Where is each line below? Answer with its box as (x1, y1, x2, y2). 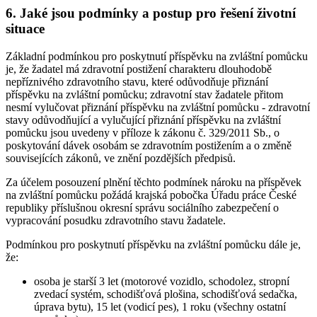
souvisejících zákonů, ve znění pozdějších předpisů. (6, 151, 236, 164)
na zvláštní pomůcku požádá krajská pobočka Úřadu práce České (6, 188, 296, 201)
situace (6, 21, 45, 36)
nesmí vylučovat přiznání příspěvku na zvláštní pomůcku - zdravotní (6, 100, 310, 113)
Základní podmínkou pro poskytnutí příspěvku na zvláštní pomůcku (6, 50, 308, 62)
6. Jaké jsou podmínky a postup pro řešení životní (6, 5, 296, 21)
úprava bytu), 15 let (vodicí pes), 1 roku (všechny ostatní (34, 300, 286, 313)
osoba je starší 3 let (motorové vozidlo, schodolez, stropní (34, 275, 289, 287)
